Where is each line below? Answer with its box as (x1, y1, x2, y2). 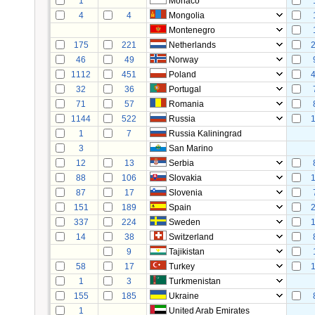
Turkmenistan (169, 276, 221, 286)
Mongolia (169, 11, 205, 20)
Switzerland (169, 232, 214, 242)
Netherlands (169, 40, 216, 50)
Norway (169, 55, 198, 65)
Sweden (169, 217, 200, 227)
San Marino (169, 143, 213, 153)
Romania (169, 99, 204, 109)
